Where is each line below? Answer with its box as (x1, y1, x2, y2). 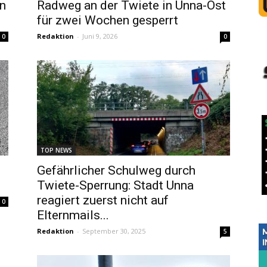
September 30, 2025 (82, 226, 145, 235)
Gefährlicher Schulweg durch (37, 163, 195, 178)
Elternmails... (37, 208, 109, 222)
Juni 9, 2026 (82, 32, 117, 41)
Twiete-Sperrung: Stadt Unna (37, 178, 194, 193)
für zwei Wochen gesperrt (37, 13, 178, 27)
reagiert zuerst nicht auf (37, 193, 169, 207)
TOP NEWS (41, 146, 72, 154)
